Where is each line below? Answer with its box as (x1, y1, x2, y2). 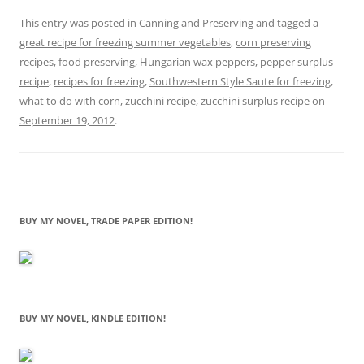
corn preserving (236, 34, 311, 50)
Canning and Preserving (139, 15, 253, 30)
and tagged (253, 15, 313, 30)
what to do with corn (19, 93, 120, 108)
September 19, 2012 (19, 112, 115, 128)
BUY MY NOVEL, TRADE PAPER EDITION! (19, 214, 193, 227)
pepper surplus (260, 54, 333, 69)
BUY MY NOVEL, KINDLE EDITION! (19, 311, 166, 324)
